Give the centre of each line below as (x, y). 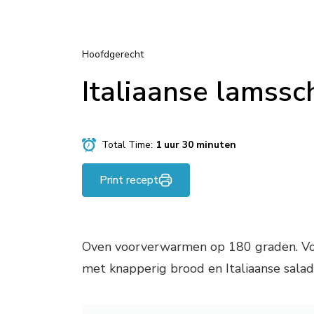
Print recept (129, 180)
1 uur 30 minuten (196, 145)
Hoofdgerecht (113, 55)
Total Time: (129, 145)
